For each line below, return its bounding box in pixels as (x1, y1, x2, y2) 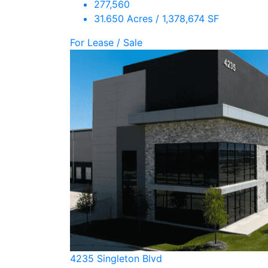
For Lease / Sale (70, 36, 142, 48)
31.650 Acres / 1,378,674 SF (94, 13, 219, 25)
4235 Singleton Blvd (70, 252, 162, 264)
